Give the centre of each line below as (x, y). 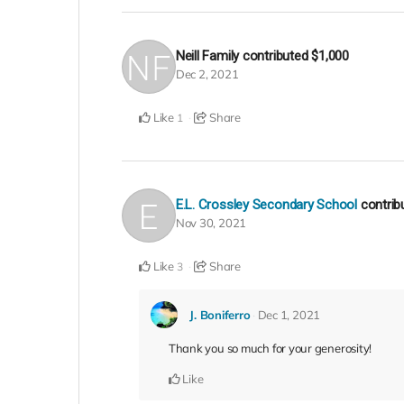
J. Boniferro (220, 315)
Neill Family (207, 55)
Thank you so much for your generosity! (270, 349)
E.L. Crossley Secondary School (266, 205)
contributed (277, 55)
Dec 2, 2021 (207, 73)
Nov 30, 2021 (211, 223)
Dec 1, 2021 (289, 315)
